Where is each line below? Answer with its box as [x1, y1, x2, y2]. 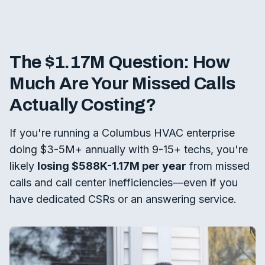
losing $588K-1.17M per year [37, 160, 186, 172]
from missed [186, 160, 250, 172]
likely [9, 160, 37, 172]
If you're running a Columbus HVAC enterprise [9, 127, 235, 139]
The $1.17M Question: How [9, 53, 230, 72]
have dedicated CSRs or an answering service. [9, 193, 237, 205]
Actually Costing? [9, 95, 156, 114]
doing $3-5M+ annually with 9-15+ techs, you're [9, 143, 248, 156]
